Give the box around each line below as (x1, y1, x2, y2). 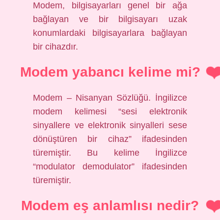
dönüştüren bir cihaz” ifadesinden (33, 134, 187, 144)
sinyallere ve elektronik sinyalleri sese (33, 120, 187, 130)
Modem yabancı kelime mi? (20, 64, 200, 80)
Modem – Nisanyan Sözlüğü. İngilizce (33, 93, 187, 103)
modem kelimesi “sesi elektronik (33, 107, 187, 116)
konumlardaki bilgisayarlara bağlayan (33, 28, 187, 38)
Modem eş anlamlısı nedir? (21, 198, 199, 213)
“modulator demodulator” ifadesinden (33, 162, 187, 171)
